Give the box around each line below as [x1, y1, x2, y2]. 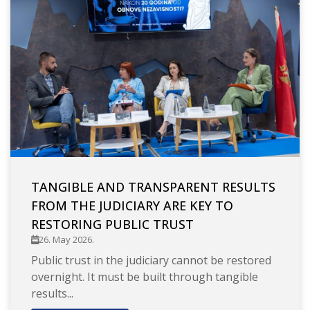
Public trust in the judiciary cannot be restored [31, 253, 271, 268]
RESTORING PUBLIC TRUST [31, 216, 194, 233]
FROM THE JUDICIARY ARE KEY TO [31, 197, 233, 215]
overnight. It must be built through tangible [31, 269, 258, 285]
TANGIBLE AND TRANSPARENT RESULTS [31, 179, 275, 196]
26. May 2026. [39, 233, 94, 246]
